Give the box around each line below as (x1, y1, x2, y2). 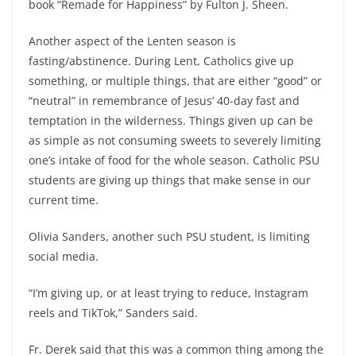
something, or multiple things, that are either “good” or (29, 73, 322, 89)
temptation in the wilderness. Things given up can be (29, 113, 313, 129)
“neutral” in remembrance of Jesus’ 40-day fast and (29, 93, 300, 109)
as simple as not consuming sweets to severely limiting (29, 133, 321, 149)
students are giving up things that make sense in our (29, 172, 311, 188)
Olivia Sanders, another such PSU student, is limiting (29, 229, 310, 245)
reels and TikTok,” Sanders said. (29, 305, 198, 321)
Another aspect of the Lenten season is (29, 33, 236, 49)
